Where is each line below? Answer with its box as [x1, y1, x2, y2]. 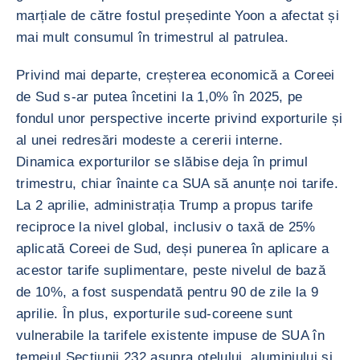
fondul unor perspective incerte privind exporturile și [16, 111, 343, 126]
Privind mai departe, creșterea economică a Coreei [16, 67, 335, 83]
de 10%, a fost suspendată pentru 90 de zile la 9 [16, 284, 319, 300]
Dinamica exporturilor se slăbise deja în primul [16, 154, 308, 170]
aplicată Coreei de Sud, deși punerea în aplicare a [16, 241, 329, 256]
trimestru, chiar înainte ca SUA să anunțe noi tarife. [16, 176, 339, 191]
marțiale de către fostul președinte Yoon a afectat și [16, 8, 340, 23]
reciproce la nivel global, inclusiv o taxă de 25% [16, 219, 316, 235]
